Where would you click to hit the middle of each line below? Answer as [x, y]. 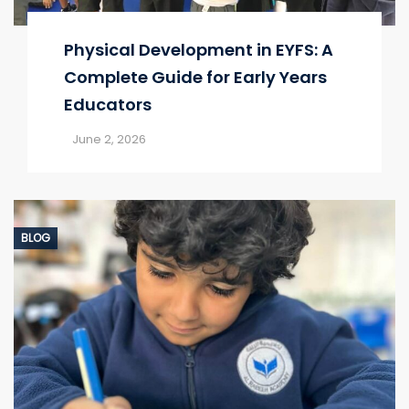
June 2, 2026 [109, 140]
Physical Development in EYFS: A [199, 50]
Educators [108, 105]
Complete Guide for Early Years [195, 78]
